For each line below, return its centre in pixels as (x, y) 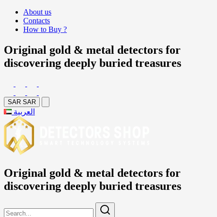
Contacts (37, 21)
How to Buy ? (45, 29)
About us (37, 12)
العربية (24, 111)
